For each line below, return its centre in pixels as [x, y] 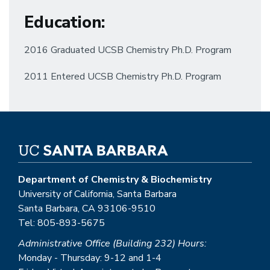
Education [63, 23]
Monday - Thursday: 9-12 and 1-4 [90, 258]
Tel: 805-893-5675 [61, 223]
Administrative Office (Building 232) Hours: [112, 243]
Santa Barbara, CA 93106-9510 [87, 209]
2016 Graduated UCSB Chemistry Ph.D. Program [128, 50]
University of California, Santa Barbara [97, 194]
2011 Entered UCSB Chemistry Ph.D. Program [123, 77]
